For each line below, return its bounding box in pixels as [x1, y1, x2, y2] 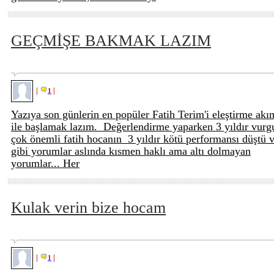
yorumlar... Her [11, 157, 80, 169]
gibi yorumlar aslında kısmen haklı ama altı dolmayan [11, 145, 251, 157]
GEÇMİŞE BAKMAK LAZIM [11, 32, 211, 50]
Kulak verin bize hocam [11, 199, 166, 217]
